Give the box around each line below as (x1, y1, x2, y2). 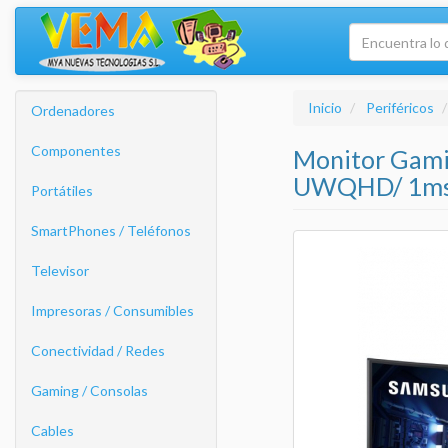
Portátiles (31, 182, 93, 199)
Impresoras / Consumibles (31, 302, 194, 319)
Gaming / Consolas (31, 382, 148, 399)
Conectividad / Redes (31, 342, 165, 359)
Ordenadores (31, 102, 115, 119)
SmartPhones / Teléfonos (31, 222, 191, 239)
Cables (31, 422, 74, 439)
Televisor (31, 262, 89, 279)
